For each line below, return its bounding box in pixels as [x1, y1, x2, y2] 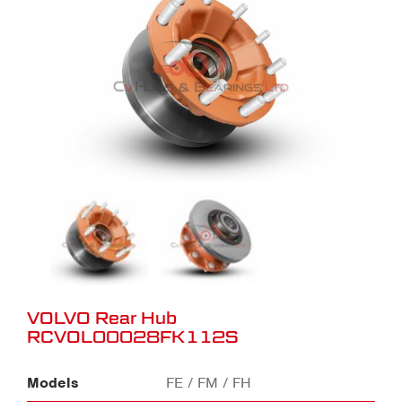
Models [27, 373, 79, 393]
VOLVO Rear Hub [27, 308, 177, 328]
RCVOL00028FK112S [27, 327, 238, 346]
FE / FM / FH [166, 373, 252, 393]
